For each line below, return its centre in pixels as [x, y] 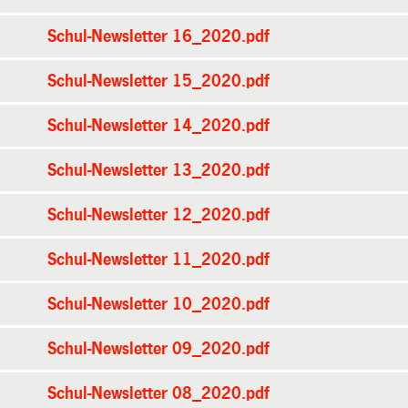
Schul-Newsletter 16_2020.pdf [158, 36]
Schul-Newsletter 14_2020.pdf [158, 125]
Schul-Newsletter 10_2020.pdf [158, 304]
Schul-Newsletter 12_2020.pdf [158, 214]
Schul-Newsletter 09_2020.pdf [158, 348]
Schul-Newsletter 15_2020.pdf [158, 81]
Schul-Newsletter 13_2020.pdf [158, 170]
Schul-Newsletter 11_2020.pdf [158, 259]
